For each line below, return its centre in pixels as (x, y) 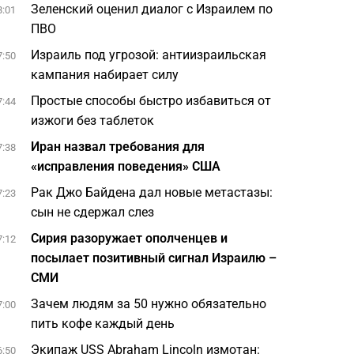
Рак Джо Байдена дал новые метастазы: (152, 192)
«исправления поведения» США (126, 166)
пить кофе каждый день (103, 324)
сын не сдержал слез (94, 212)
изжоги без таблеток (93, 121)
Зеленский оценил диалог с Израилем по (152, 9)
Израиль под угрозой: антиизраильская (149, 55)
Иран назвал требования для (118, 147)
